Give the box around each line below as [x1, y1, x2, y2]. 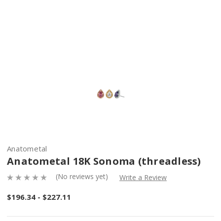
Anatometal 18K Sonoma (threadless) [7, 154, 201, 168]
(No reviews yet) [56, 171, 108, 181]
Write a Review [119, 172, 167, 182]
